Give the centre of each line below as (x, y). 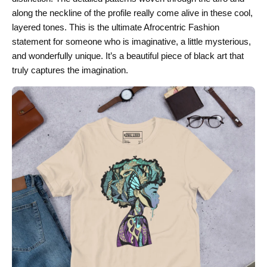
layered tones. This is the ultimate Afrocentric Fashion (116, 27)
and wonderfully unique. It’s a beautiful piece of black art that (128, 56)
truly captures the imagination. (70, 70)
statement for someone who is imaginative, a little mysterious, (131, 41)
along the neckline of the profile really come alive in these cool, (132, 13)
